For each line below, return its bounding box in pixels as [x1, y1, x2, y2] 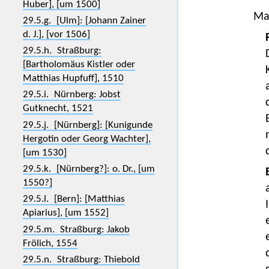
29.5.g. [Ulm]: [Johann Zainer [22, 15, 146, 26]
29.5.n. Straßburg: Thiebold [22, 254, 140, 265]
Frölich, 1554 [22, 238, 77, 249]
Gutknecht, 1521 [22, 103, 93, 114]
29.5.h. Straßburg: [22, 46, 101, 56]
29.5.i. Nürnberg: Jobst [22, 89, 121, 100]
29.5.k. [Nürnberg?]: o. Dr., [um [22, 163, 155, 174]
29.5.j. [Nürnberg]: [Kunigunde [22, 119, 153, 130]
